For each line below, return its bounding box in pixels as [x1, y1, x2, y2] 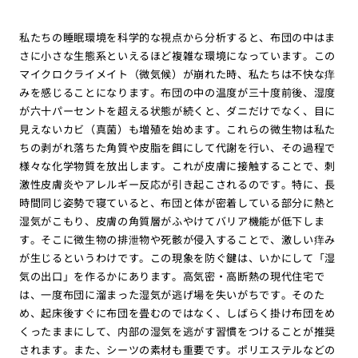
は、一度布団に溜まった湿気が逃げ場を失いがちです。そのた [18, 287, 325, 303]
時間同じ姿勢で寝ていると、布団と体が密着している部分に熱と [18, 195, 336, 211]
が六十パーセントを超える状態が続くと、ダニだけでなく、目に [18, 103, 336, 119]
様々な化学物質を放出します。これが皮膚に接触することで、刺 [18, 158, 336, 174]
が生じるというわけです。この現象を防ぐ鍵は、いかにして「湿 [18, 250, 336, 266]
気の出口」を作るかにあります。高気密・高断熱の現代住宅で [18, 268, 325, 284]
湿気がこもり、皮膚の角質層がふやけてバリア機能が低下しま [18, 213, 325, 229]
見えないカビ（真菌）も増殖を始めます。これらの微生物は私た [18, 121, 336, 137]
